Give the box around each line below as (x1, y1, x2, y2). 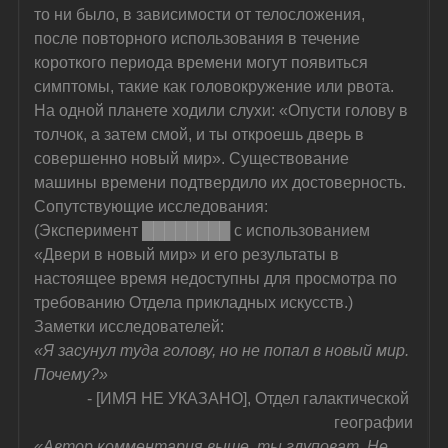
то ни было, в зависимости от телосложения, (34, 5, 370, 23)
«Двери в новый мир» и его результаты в (34, 245, 344, 263)
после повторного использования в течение (34, 29, 365, 47)
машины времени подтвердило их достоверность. (34, 173, 407, 191)
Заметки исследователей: (34, 317, 225, 335)
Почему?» (34, 365, 109, 383)
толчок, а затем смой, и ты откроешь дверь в (34, 125, 369, 143)
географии (334, 413, 414, 431)
